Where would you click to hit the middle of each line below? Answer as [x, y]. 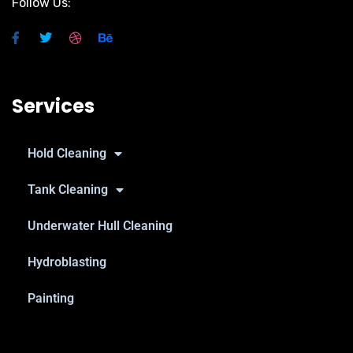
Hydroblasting [67, 262]
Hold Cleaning [67, 153]
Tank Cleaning [68, 190]
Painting [51, 298]
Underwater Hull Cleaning [100, 226]
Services [53, 106]
